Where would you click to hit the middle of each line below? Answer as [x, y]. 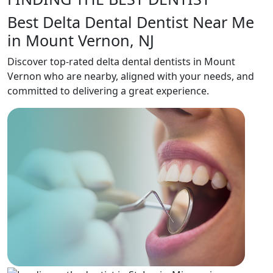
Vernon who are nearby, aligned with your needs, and [131, 76]
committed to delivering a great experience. [108, 91]
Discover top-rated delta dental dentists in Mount [121, 62]
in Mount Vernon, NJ [81, 40]
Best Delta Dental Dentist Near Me [131, 22]
